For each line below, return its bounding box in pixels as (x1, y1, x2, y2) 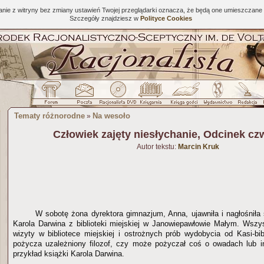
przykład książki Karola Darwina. (13, 249, 127, 258)
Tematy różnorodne (14, 111, 85, 120)
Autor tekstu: (137, 143, 178, 151)
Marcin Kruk (178, 143, 219, 151)
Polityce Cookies (140, 15, 192, 22)
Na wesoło (93, 111, 130, 120)
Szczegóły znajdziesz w (69, 15, 140, 22)
